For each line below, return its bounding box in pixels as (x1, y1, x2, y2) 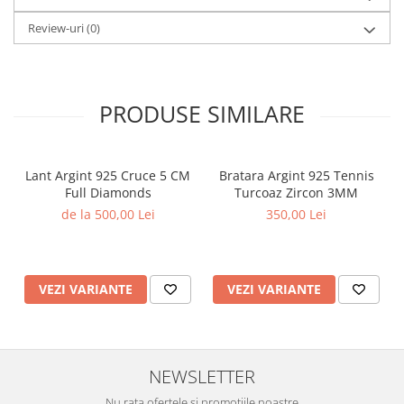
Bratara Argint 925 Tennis (218, 167, 374, 185)
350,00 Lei (266, 206, 326, 224)
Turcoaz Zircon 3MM (234, 184, 358, 202)
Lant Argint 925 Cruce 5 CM (25, 167, 190, 185)
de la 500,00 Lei (60, 206, 155, 224)
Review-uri (28, 20, 87, 37)
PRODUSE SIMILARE (99, 98, 305, 130)
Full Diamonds (64, 184, 151, 202)
